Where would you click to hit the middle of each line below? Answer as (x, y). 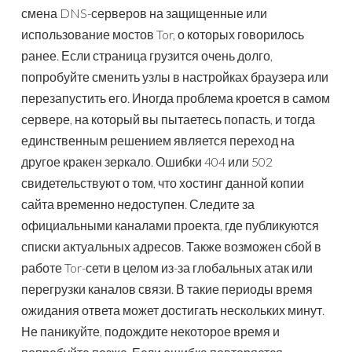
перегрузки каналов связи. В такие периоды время (167, 289)
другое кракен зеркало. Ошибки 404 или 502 (147, 162)
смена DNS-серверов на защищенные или (144, 13)
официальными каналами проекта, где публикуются (170, 225)
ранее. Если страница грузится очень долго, (147, 56)
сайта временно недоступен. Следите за (138, 204)
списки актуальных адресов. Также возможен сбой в (171, 247)
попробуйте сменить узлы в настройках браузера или (175, 77)
